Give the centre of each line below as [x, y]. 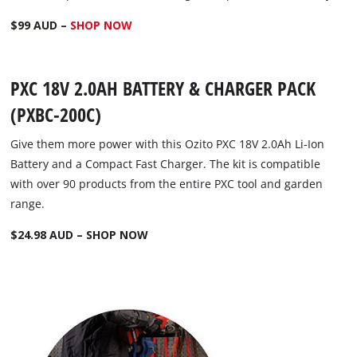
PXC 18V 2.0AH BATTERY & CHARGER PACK [163, 88]
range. [28, 204]
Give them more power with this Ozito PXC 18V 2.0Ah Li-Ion [168, 144]
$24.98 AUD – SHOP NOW [80, 235]
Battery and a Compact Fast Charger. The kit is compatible [166, 164]
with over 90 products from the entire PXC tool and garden [167, 184]
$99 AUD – [41, 25]
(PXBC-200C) [56, 115]
